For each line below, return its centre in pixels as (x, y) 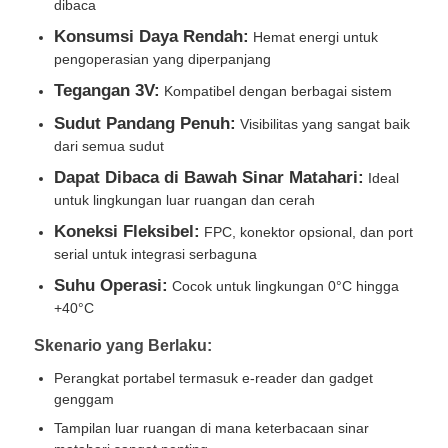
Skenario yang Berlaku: (123, 345)
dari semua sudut (109, 145)
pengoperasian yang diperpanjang (163, 58)
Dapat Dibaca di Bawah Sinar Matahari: (209, 177)
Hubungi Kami (87, 248)
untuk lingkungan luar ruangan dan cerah (185, 199)
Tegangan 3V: (107, 90)
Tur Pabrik (74, 121)
